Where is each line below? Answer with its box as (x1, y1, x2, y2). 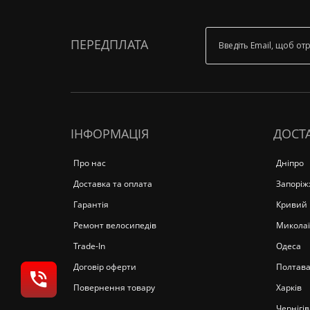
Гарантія (73, 199, 109, 210)
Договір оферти (73, 261, 136, 273)
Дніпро (275, 157, 304, 169)
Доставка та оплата (73, 178, 152, 190)
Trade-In (73, 240, 105, 252)
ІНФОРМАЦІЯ (71, 125, 149, 142)
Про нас (73, 157, 106, 169)
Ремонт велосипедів (73, 219, 156, 231)
